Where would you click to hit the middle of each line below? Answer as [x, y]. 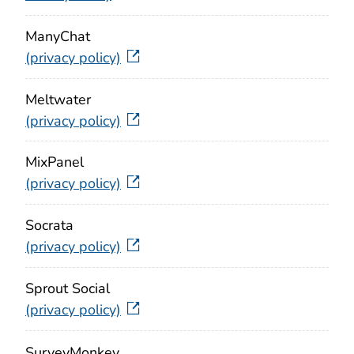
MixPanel [55, 162]
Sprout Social [68, 288]
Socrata [49, 226]
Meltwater [58, 99]
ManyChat [58, 36]
